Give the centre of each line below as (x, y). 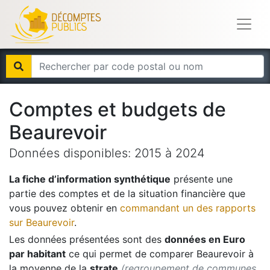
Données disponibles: (72, 153)
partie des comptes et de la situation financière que (127, 193)
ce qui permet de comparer (130, 254)
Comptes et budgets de (118, 109)
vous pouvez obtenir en (63, 208)
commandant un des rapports (188, 208)
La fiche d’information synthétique (90, 179)
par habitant (37, 254)
